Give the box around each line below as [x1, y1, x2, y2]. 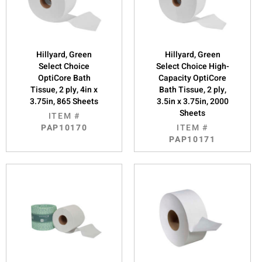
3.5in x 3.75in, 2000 [156, 95, 229, 108]
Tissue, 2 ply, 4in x [30, 83, 98, 96]
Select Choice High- [156, 60, 229, 73]
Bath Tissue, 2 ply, [158, 83, 226, 96]
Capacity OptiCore [158, 71, 227, 84]
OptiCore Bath [37, 71, 91, 84]
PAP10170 [40, 121, 88, 134]
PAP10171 [169, 133, 216, 146]
